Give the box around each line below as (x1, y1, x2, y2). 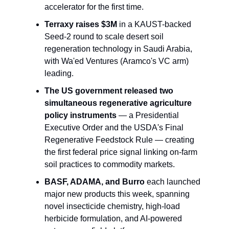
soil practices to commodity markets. (44, 160, 175, 169)
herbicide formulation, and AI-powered (44, 214, 182, 223)
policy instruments (44, 111, 117, 120)
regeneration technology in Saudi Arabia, (44, 44, 192, 53)
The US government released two (44, 86, 173, 95)
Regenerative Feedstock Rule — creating (44, 135, 194, 144)
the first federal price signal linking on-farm (44, 148, 197, 156)
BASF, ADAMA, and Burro (44, 177, 145, 186)
